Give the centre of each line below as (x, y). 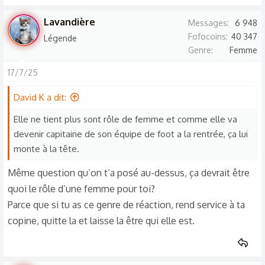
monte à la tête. (46, 149)
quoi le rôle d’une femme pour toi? (81, 189)
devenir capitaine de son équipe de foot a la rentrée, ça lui (131, 134)
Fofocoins (207, 36)
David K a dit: (40, 97)
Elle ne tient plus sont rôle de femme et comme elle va (125, 119)
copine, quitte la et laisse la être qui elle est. (101, 221)
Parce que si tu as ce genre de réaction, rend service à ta (126, 205)
